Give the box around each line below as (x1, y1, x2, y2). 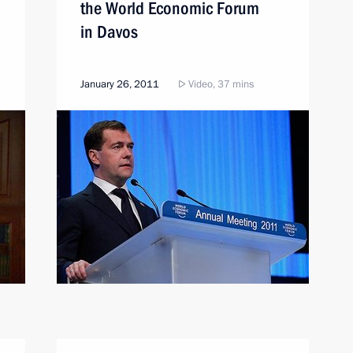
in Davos (80, 22, 138, 42)
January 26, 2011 (80, 77, 159, 91)
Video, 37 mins (186, 77, 254, 91)
